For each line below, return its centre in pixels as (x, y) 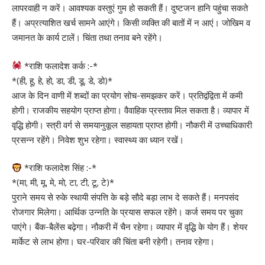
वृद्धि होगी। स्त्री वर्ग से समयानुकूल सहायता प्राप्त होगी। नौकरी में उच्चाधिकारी (132, 125)
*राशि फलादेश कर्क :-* (60, 66)
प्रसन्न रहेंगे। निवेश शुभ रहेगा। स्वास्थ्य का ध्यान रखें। (98, 140)
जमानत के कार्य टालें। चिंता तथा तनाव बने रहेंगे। (87, 38)
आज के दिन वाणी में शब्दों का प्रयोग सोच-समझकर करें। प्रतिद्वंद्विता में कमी (127, 95)
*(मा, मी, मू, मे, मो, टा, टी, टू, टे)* (63, 182)
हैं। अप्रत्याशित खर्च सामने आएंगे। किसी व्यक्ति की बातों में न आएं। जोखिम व (131, 23)
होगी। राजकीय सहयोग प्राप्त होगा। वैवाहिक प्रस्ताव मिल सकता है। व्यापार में (130, 110)
